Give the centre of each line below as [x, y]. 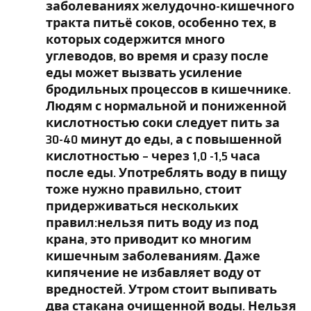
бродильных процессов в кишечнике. [168, 89]
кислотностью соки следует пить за [163, 123]
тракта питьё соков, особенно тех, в [161, 23]
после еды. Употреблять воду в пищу [166, 173]
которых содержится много [135, 39]
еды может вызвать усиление [144, 73]
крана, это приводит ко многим [149, 239]
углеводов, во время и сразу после [157, 56]
